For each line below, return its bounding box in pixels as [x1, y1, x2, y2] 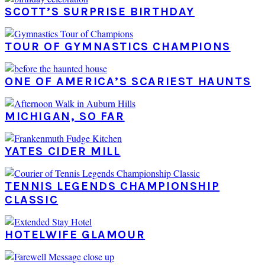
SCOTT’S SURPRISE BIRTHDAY [5, 5, 195, 18]
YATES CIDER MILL [5, 144, 121, 158]
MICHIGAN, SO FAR [5, 109, 125, 123]
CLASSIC [5, 193, 59, 206]
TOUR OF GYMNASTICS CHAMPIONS [5, 40, 231, 53]
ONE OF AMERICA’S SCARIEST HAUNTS [5, 75, 251, 88]
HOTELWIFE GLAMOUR [5, 228, 146, 241]
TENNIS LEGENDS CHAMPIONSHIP [5, 179, 220, 193]
